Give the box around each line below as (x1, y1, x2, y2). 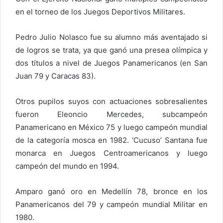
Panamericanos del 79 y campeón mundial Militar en (15, 199, 208, 209)
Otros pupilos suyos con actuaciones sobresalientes (15, 96, 208, 106)
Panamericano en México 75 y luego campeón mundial (15, 122, 208, 132)
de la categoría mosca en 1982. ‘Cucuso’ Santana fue (15, 135, 208, 145)
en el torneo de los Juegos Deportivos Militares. (15, 6, 185, 16)
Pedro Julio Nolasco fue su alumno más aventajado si (15, 32, 208, 42)
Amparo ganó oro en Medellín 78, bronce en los (15, 186, 208, 196)
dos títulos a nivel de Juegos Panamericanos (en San (15, 58, 208, 68)
